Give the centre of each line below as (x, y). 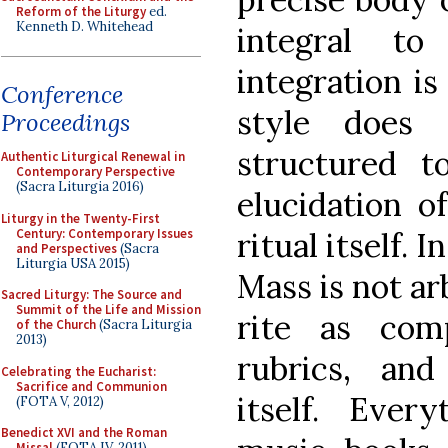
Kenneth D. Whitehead (84, 26)
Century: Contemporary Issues (104, 233)
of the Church (56, 324)
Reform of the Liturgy (81, 11)
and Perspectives (66, 248)
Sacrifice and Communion (91, 386)
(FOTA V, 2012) (60, 401)
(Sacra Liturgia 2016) (80, 186)
